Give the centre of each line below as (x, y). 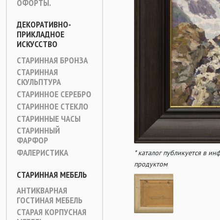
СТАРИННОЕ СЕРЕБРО (54, 94)
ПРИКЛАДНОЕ (41, 34)
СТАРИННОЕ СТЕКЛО (53, 106)
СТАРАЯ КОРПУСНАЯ (52, 212)
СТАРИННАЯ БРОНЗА (52, 60)
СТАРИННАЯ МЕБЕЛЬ (52, 175)
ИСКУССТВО (37, 44)
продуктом (151, 164)
